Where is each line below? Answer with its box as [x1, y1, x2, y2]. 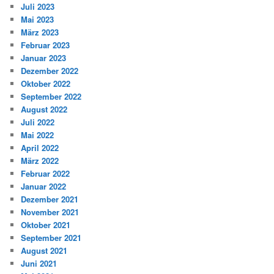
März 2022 [21, 155, 59, 167]
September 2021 [21, 232, 82, 244]
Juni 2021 [21, 257, 57, 270]
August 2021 [21, 245, 68, 257]
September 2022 [21, 91, 82, 103]
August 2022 [21, 103, 68, 116]
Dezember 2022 [21, 65, 79, 77]
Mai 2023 [21, 13, 54, 26]
